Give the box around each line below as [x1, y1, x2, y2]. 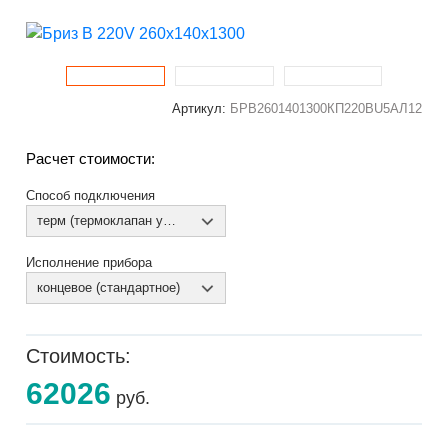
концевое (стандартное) [37, 280, 181, 295]
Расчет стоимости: [26, 150, 156, 167]
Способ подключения [26, 188, 156, 203]
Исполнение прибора [26, 255, 153, 270]
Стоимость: [26, 345, 132, 367]
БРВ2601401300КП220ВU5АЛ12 [229, 101, 422, 116]
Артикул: [171, 101, 230, 116]
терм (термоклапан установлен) [163, 213, 177, 228]
